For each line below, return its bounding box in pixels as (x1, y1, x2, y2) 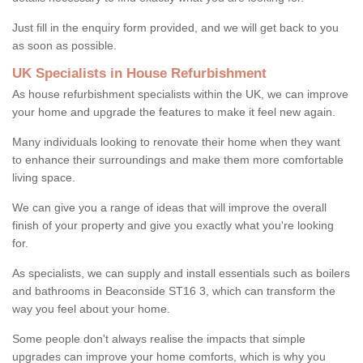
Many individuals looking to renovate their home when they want (12, 135, 340, 148)
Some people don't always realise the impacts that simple (12, 331, 305, 345)
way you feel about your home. (12, 301, 170, 315)
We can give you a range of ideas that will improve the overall (12, 200, 327, 214)
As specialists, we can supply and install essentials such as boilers (12, 266, 350, 280)
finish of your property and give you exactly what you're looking (12, 218, 334, 232)
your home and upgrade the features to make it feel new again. (12, 105, 335, 118)
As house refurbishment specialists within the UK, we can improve (12, 87, 348, 100)
